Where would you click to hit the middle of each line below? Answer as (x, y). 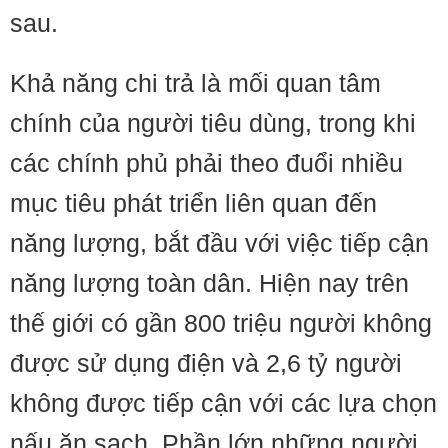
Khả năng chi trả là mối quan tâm (195, 83)
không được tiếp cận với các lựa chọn (223, 403)
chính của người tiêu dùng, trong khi (213, 123)
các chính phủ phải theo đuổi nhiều (206, 163)
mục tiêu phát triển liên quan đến (193, 203)
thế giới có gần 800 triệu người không (221, 323)
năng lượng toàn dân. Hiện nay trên (209, 283)
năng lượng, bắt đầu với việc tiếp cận (219, 243)
